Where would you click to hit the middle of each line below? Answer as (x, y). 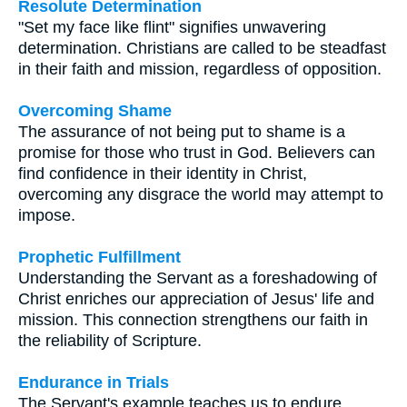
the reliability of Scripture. (110, 341)
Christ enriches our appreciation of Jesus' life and (196, 299)
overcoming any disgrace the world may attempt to (201, 195)
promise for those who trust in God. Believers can (197, 153)
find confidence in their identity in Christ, (163, 174)
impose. (47, 216)
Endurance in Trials (94, 383)
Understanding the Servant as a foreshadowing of (198, 278)
